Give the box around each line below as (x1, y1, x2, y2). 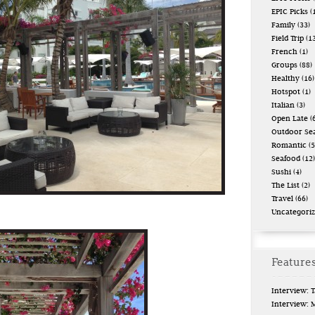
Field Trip (271, 35, 304, 43)
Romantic (271, 142, 307, 150)
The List (271, 182, 300, 190)
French (271, 49, 297, 56)
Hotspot (271, 89, 300, 96)
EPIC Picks (271, 8, 308, 16)
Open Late (271, 115, 308, 123)
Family (271, 22, 295, 30)
